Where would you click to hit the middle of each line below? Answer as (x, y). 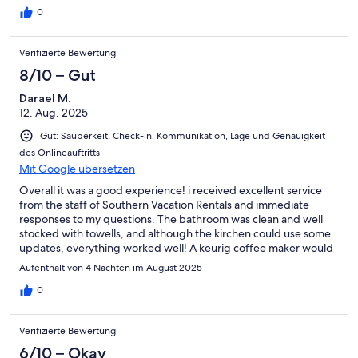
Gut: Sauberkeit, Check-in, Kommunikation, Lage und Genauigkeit (183, 135)
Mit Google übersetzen (77, 169)
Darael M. (45, 98)
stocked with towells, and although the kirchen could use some (175, 234)
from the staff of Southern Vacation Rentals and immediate (164, 205)
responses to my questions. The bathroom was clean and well (171, 219)
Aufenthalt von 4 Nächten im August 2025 (111, 268)
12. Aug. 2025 (54, 112)
